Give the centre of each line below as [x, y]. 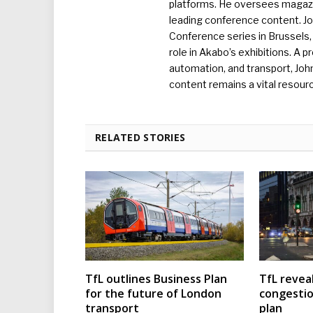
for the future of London [153, 293]
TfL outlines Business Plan [156, 278]
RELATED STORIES [140, 138]
